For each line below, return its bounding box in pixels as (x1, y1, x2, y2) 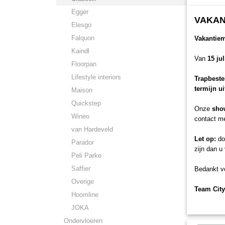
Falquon (71, 34, 94, 42)
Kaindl (71, 47, 89, 55)
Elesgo (71, 21, 91, 29)
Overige (71, 178, 94, 185)
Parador (71, 139, 94, 146)
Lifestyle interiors (71, 73, 121, 81)
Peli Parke (71, 152, 101, 159)
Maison (71, 86, 92, 94)
